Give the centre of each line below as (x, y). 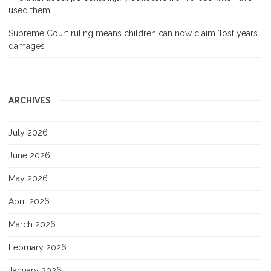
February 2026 (38, 247)
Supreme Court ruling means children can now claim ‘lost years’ (134, 33)
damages (27, 46)
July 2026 (28, 132)
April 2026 (29, 201)
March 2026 (32, 224)
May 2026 (28, 178)
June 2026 (29, 155)
